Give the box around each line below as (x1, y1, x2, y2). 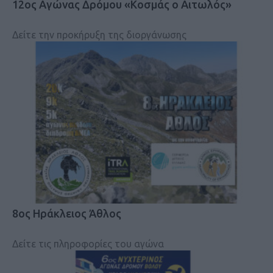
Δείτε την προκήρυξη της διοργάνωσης (12, 29, 186, 40)
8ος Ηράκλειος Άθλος (12, 207, 121, 220)
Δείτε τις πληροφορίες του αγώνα (12, 238, 164, 250)
